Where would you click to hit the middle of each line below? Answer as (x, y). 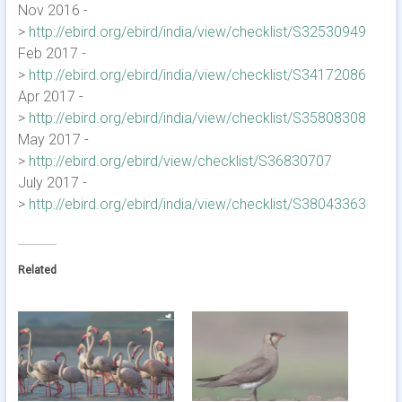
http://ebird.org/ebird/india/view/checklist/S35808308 (197, 118)
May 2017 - (53, 140)
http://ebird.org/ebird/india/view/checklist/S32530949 (197, 32)
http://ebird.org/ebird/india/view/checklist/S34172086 (197, 75)
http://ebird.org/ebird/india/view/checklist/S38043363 (197, 204)
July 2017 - (52, 183)
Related (37, 270)
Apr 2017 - (50, 96)
